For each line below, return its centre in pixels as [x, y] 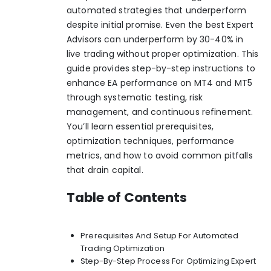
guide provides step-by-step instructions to [161, 68]
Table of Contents [127, 198]
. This [248, 54]
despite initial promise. [116, 24]
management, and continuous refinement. [160, 112]
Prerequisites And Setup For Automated [160, 236]
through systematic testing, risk [135, 97]
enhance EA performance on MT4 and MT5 [160, 83]
